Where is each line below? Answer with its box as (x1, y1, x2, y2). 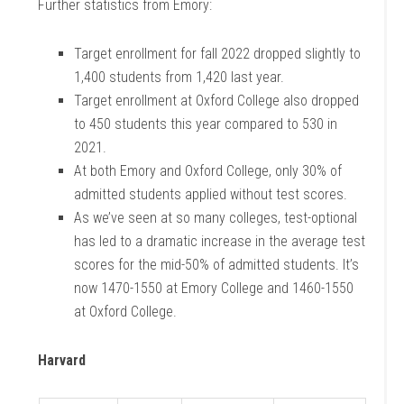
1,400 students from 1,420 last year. (74, 69, 285, 86)
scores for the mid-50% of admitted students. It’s (74, 256, 360, 273)
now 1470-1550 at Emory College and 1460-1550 (74, 280, 354, 297)
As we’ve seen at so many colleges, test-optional (74, 209, 358, 226)
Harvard (38, 352, 87, 369)
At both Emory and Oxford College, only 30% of (74, 162, 343, 179)
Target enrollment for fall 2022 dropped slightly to (74, 45, 362, 62)
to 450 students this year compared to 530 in (74, 115, 338, 133)
